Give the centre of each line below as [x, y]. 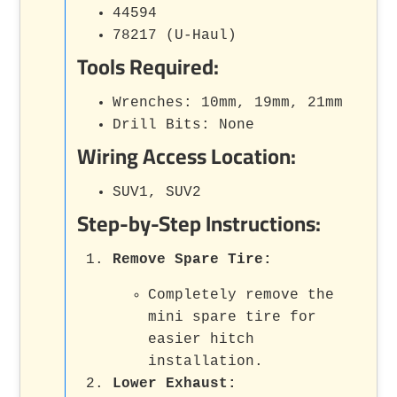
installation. [206, 361]
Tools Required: [148, 66]
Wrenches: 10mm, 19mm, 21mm [228, 102]
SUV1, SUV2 [157, 192]
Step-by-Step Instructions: [199, 223]
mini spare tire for [233, 317]
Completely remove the [241, 295]
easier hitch [202, 339]
